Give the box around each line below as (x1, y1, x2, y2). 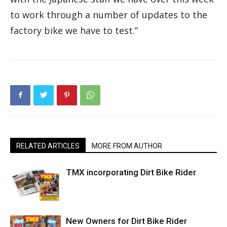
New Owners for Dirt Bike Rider (66, 215, 187, 226)
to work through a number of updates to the (10, 8, 207, 21)
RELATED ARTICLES (16, 141, 80, 150)
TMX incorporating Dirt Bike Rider (66, 167, 196, 177)
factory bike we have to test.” (10, 24, 138, 36)
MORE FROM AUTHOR (92, 141, 162, 150)
